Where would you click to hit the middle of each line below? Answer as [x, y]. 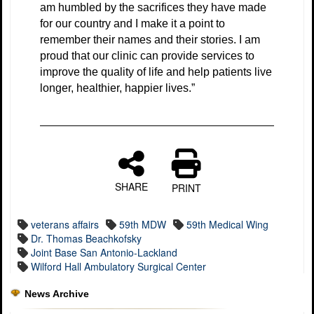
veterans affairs [65, 224]
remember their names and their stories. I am [150, 39]
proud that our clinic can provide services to [147, 55]
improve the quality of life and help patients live [156, 71]
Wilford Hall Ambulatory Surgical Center [118, 266]
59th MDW [143, 224]
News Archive [57, 293]
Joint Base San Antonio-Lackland [104, 252]
